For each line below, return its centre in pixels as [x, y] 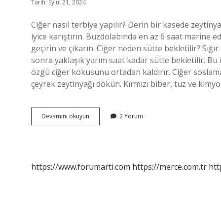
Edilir [96, 142]
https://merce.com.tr [169, 167]
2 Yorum [131, 116]
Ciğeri [97, 116]
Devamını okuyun [65, 116]
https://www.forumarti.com [81, 167]
